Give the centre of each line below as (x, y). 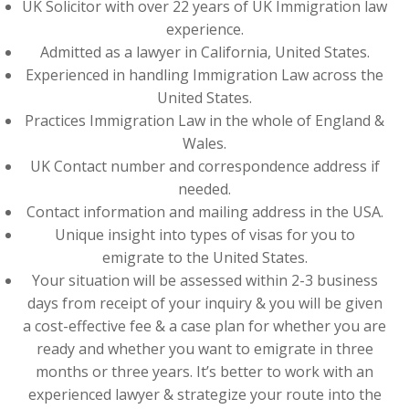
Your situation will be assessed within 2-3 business (204, 280)
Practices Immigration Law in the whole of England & (204, 121)
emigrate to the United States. (204, 257)
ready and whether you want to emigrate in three (204, 349)
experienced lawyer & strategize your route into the (204, 394)
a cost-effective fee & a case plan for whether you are (204, 326)
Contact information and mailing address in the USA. (204, 212)
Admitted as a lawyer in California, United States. (204, 52)
